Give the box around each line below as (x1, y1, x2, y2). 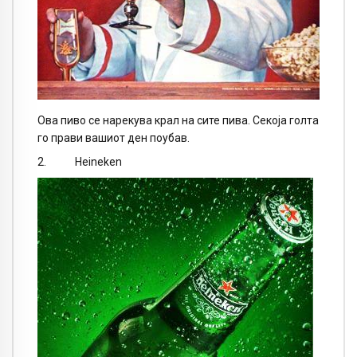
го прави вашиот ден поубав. (37, 131, 190, 144)
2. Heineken (37, 155, 122, 169)
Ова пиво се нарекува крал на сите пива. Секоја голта (37, 113, 319, 127)
